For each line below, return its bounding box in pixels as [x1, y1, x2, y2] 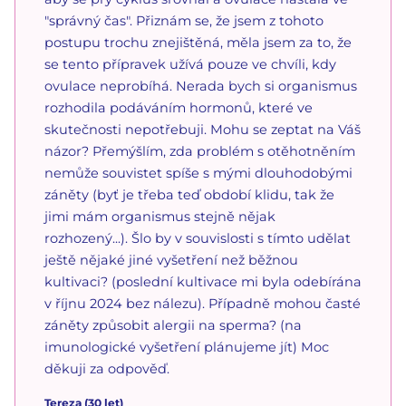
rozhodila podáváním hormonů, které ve [44, 99, 313, 116]
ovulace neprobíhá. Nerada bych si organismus [44, 77, 357, 94]
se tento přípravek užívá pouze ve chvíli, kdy [44, 55, 336, 72]
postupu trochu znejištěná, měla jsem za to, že [44, 34, 352, 51]
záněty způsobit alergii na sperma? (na [44, 316, 302, 333]
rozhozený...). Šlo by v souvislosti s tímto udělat [44, 229, 351, 246]
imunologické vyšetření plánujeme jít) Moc [44, 338, 329, 355]
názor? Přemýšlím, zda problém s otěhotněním [44, 142, 355, 159]
